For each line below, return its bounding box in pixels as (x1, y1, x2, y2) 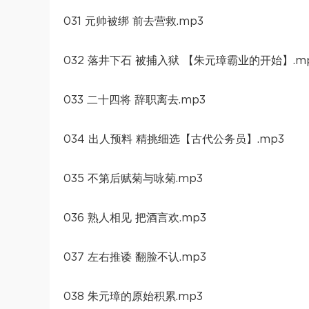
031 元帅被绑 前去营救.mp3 (63, 15, 203, 27)
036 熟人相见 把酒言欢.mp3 (63, 212, 206, 223)
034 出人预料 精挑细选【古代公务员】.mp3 (63, 133, 284, 145)
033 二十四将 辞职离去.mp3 (63, 94, 206, 106)
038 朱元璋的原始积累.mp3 (63, 290, 203, 302)
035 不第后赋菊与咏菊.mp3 (63, 172, 203, 184)
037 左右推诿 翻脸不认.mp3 (63, 251, 206, 263)
